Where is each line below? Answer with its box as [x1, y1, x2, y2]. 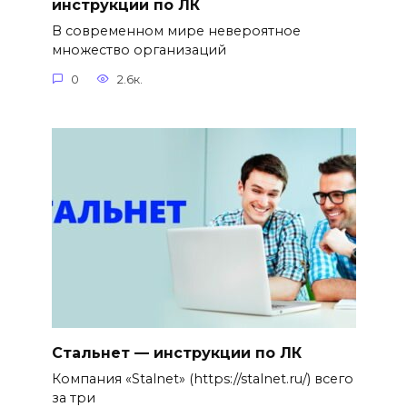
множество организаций [51, 42, 226, 59]
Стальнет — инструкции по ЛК [51, 343, 302, 362]
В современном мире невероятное [51, 23, 301, 40]
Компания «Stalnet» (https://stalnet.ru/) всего [51, 371, 353, 388]
